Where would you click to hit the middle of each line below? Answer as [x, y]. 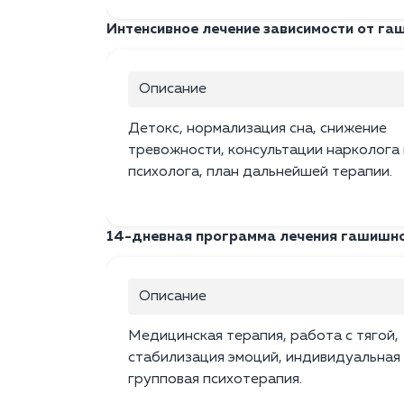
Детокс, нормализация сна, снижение [257, 129]
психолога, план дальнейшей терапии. [260, 173]
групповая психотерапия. [215, 380]
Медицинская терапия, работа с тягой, [263, 337]
